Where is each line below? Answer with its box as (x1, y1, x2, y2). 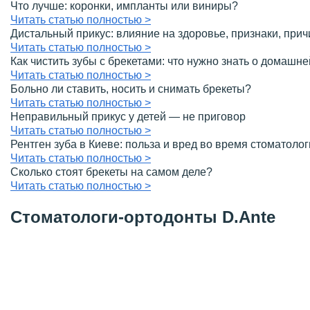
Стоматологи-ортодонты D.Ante (10, 208, 275, 227)
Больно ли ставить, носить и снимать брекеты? (10, 83, 251, 95)
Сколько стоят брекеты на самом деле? (10, 166, 212, 179)
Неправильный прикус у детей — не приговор (10, 111, 246, 123)
